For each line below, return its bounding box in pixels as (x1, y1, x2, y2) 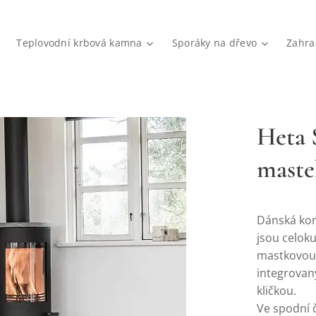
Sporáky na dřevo (171, 36, 257, 49)
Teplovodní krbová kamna (16, 36, 142, 49)
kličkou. (257, 283, 296, 298)
